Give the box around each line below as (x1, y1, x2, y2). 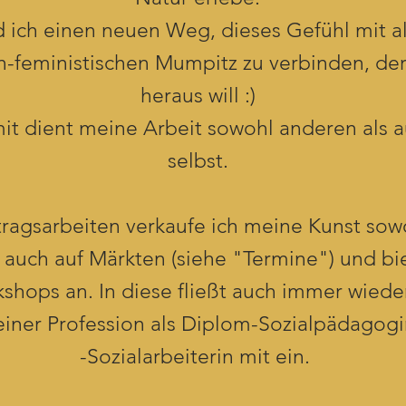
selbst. (167, 149, 228, 174)
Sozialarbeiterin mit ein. (87, 344, 315, 370)
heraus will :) (140, 83, 256, 109)
